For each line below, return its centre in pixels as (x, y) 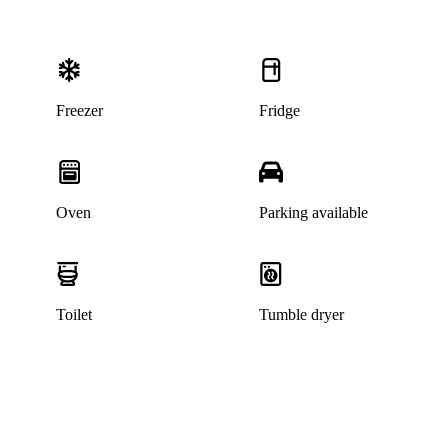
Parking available (314, 213)
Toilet (73, 315)
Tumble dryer (302, 315)
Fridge (280, 111)
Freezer (79, 111)
